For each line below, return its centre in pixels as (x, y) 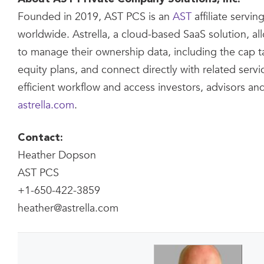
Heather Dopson (57, 155)
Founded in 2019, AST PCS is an (95, 17)
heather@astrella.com (68, 208)
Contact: (40, 138)
